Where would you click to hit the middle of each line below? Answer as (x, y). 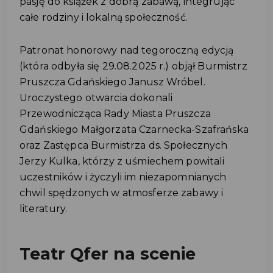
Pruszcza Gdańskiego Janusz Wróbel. (112, 82)
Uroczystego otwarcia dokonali (96, 97)
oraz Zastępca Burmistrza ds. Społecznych (124, 145)
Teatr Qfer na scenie (108, 253)
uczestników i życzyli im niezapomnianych (123, 177)
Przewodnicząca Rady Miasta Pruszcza (115, 113)
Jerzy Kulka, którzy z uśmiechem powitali (122, 161)
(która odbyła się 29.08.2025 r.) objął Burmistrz (133, 66)
